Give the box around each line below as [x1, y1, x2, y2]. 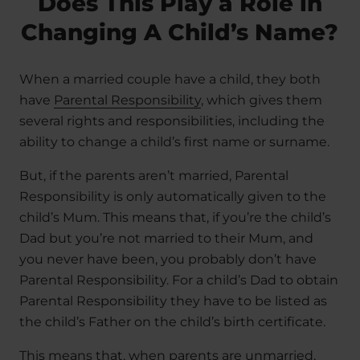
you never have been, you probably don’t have [19, 252, 317, 267]
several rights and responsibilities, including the [19, 113, 325, 129]
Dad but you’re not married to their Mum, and [19, 231, 313, 246]
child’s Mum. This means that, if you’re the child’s [19, 210, 331, 225]
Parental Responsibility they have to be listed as [19, 293, 327, 309]
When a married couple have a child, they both [19, 72, 321, 87]
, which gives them [201, 92, 322, 108]
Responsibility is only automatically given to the [19, 189, 326, 204]
